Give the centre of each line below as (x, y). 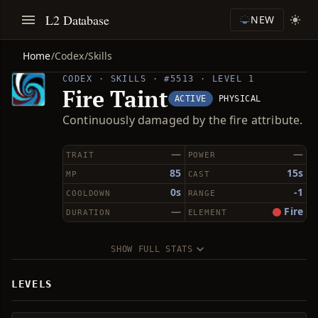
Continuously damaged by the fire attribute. (183, 120)
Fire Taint (115, 99)
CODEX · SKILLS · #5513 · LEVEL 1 (159, 79)
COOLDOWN (89, 193)
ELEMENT (207, 213)
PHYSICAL (240, 99)
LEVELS (32, 284)
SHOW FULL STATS (152, 249)
